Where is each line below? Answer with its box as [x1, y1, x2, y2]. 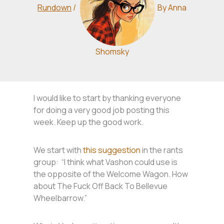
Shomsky [95, 46, 129, 57]
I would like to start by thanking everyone [33, 92, 181, 104]
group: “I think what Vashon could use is [33, 156, 178, 168]
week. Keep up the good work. [33, 116, 145, 128]
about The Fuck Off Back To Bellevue [33, 180, 168, 192]
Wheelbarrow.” [33, 192, 87, 204]
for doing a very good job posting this [33, 104, 170, 116]
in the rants [140, 144, 183, 156]
